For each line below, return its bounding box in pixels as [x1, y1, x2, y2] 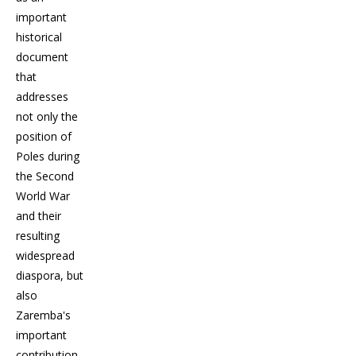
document [16, 48, 68, 64]
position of [16, 128, 72, 144]
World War [16, 188, 70, 203]
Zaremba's [16, 307, 71, 323]
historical [16, 29, 62, 44]
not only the [16, 108, 78, 124]
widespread [16, 247, 75, 263]
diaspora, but [16, 267, 83, 283]
